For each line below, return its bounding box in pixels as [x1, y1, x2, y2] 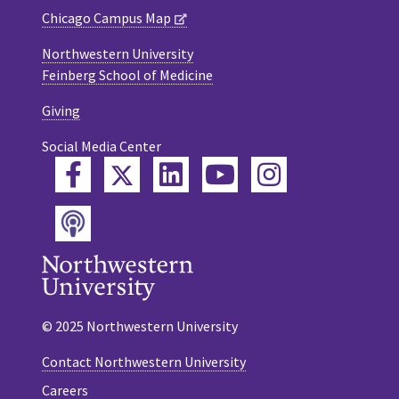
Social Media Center [42, 136, 161, 155]
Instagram [280, 159, 386, 187]
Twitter [132, 156, 212, 191]
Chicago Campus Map [42, 8, 171, 27]
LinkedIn [182, 159, 279, 187]
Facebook [80, 159, 184, 187]
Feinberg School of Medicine [42, 65, 213, 84]
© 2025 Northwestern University [42, 317, 238, 336]
